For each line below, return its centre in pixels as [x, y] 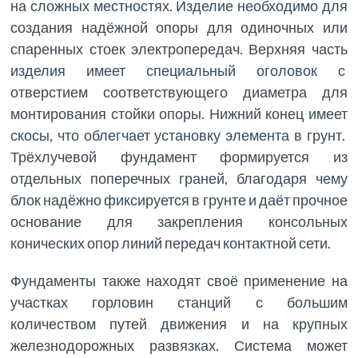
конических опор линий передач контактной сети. [171, 243]
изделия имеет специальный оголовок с [179, 70]
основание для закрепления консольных [179, 221]
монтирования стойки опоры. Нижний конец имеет [179, 113]
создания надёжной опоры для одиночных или [179, 27]
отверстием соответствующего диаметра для [179, 91]
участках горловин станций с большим [179, 302]
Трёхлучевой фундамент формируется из [179, 156]
